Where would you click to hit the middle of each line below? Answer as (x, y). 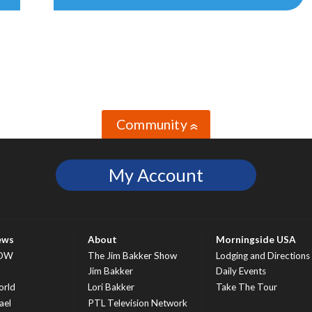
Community (152, 125)
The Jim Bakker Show (132, 255)
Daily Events (241, 271)
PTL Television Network (138, 303)
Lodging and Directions (263, 255)
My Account (156, 175)
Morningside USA (256, 239)
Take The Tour (247, 287)
